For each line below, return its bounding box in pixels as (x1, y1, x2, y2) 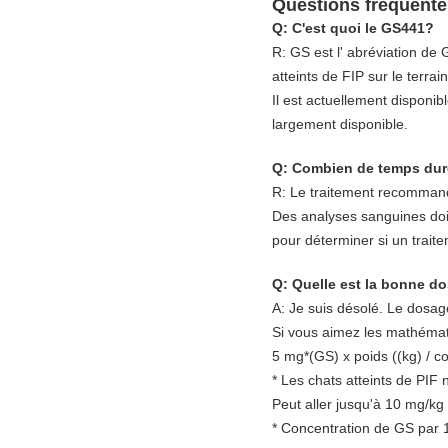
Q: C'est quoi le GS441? (272, 20, 434, 37)
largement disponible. (272, 116, 408, 133)
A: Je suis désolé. (272, 300, 383, 317)
